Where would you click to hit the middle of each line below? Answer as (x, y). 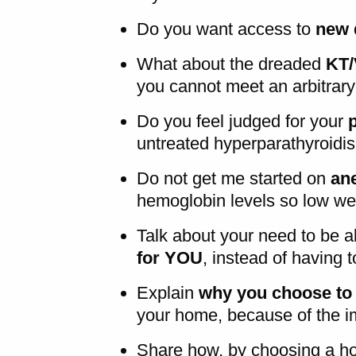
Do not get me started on (234, 178)
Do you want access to (224, 29)
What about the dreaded (229, 64)
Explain (168, 292)
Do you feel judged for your (242, 121)
